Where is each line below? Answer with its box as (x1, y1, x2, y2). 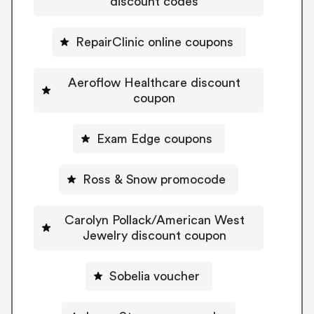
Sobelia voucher (109, 269, 200, 282)
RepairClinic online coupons (75, 35, 233, 48)
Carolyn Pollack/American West (64, 213, 245, 226)
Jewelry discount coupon (82, 228, 226, 242)
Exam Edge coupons (96, 132, 212, 145)
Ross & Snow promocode (83, 172, 226, 186)
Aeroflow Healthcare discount (68, 76, 240, 89)
